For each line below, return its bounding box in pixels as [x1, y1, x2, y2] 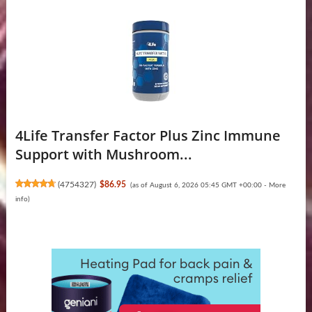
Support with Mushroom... [15, 145, 192, 164]
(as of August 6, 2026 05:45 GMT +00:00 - [130, 182, 269, 189]
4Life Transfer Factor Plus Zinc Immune [15, 126, 281, 146]
